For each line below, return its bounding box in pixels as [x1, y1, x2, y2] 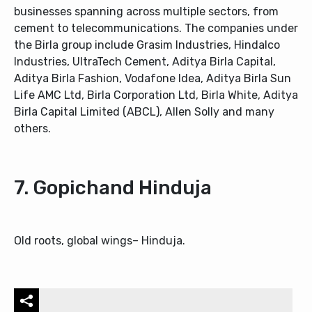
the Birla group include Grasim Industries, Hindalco [14, 38, 280, 52]
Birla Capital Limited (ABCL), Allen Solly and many [14, 104, 274, 118]
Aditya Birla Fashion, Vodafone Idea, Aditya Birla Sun [14, 71, 291, 85]
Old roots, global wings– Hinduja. [14, 233, 185, 247]
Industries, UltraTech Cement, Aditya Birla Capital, [14, 54, 276, 68]
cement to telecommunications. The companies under [14, 21, 298, 35]
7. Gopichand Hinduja [14, 175, 212, 199]
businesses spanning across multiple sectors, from [14, 4, 279, 18]
